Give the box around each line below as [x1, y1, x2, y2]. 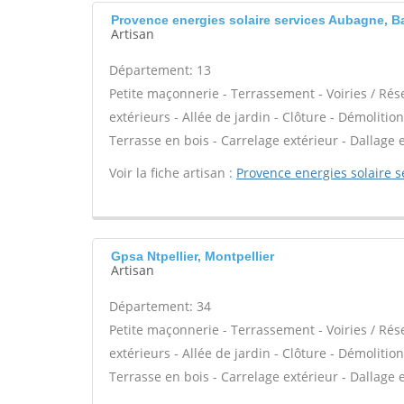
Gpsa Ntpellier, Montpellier [111, 249, 274, 263]
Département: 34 [109, 298, 211, 315]
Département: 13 [109, 61, 211, 78]
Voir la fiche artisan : [109, 164, 236, 181]
